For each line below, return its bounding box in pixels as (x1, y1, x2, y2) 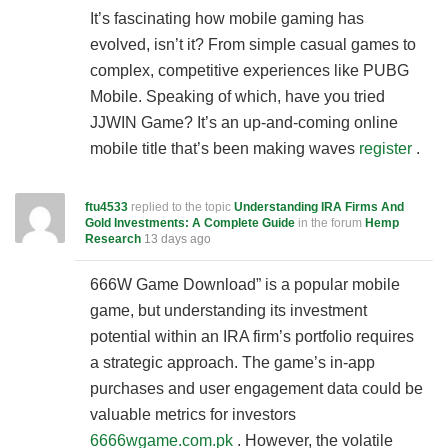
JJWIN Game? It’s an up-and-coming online (90, 114, 398, 131)
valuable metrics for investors (90, 406, 296, 423)
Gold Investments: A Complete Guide (85, 216, 295, 230)
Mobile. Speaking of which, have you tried (90, 88, 385, 105)
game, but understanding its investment (90, 302, 367, 319)
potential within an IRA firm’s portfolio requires (90, 328, 414, 345)
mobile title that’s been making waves (90, 140, 359, 157)
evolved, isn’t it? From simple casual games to (90, 36, 416, 53)
